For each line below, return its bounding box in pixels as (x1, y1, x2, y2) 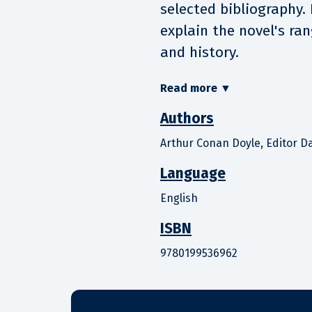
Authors (160, 109, 214, 127)
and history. (160, 42, 239, 61)
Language (160, 164, 226, 182)
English (160, 191, 198, 205)
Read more (160, 81, 217, 95)
